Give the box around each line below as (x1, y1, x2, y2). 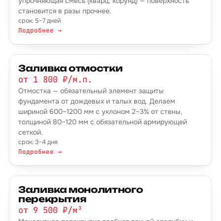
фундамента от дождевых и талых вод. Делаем (18, 97, 175, 106)
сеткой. (18, 128, 43, 137)
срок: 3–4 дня (18, 138, 58, 146)
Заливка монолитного (18, 184, 143, 195)
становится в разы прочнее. (18, 6, 111, 15)
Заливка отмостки (18, 63, 123, 74)
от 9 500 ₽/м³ (18, 205, 82, 216)
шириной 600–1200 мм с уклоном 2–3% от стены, (18, 107, 183, 116)
